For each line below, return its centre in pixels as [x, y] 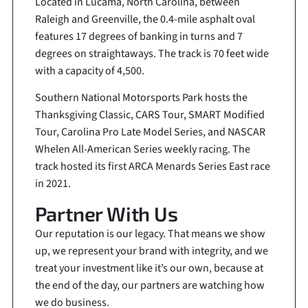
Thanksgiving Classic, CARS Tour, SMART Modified [150, 115]
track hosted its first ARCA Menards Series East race [152, 167]
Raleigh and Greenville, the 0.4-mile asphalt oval [145, 19]
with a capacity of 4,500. [89, 70]
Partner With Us [106, 214]
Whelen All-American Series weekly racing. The [142, 150]
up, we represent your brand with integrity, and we [151, 251]
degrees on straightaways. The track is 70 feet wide [152, 53]
